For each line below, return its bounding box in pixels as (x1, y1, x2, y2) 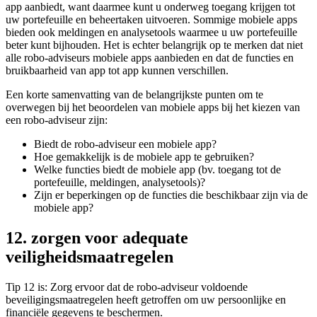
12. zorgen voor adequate (6, 229, 188, 248)
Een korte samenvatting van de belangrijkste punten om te (6, 88, 263, 101)
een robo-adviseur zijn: (6, 114, 108, 127)
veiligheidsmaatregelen (6, 248, 173, 267)
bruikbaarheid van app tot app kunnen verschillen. (6, 64, 229, 77)
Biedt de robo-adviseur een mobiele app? (34, 138, 217, 151)
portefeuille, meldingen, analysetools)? (34, 176, 205, 189)
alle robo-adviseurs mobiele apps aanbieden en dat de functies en (6, 52, 294, 64)
